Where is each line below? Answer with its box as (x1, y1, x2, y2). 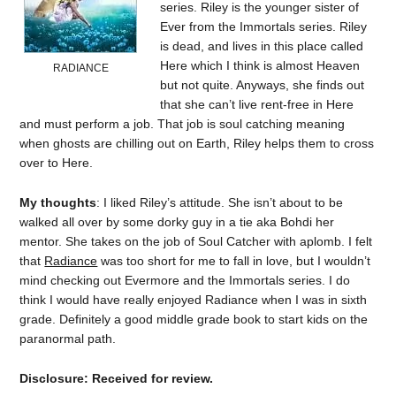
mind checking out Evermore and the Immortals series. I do (19, 273, 351, 287)
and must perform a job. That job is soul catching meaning (19, 117, 346, 132)
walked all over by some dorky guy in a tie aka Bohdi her (19, 215, 335, 229)
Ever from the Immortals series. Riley (160, 19, 368, 34)
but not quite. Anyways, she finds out (160, 78, 365, 93)
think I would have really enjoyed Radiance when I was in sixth (19, 293, 368, 307)
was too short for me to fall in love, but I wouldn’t (97, 254, 371, 268)
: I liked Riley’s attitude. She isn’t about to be (96, 195, 344, 209)
